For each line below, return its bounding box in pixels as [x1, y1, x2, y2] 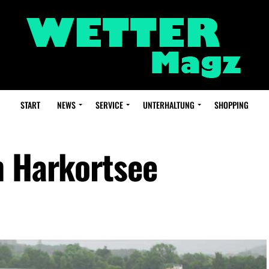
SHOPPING [214, 98, 249, 111]
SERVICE [95, 98, 123, 111]
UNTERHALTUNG [143, 98, 195, 111]
